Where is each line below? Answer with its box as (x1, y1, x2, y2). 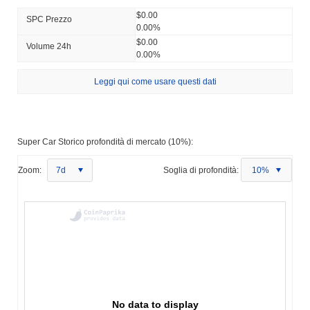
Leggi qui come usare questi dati (93, 76, 217, 86)
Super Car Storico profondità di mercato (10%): (17, 136, 193, 147)
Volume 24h (26, 41, 71, 51)
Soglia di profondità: (163, 165, 239, 175)
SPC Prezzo (26, 14, 72, 24)
